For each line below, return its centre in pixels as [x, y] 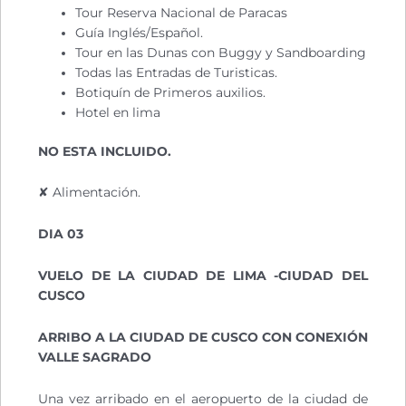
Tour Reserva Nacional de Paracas [182, 13]
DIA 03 [61, 234]
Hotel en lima [118, 113]
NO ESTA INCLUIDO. [105, 151]
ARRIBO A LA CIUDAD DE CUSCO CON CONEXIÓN [203, 338]
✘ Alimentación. [89, 193]
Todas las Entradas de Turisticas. [177, 73]
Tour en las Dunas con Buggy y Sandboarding [221, 53]
